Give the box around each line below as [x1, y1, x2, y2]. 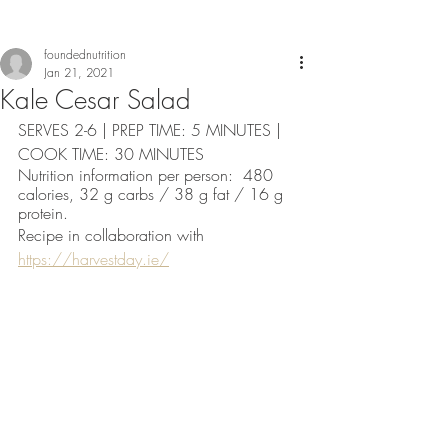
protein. [18, 202, 73, 224]
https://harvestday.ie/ [18, 248, 169, 270]
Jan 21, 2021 [44, 64, 114, 81]
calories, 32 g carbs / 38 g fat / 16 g [18, 183, 288, 205]
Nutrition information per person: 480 [18, 164, 278, 186]
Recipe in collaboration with [18, 224, 209, 246]
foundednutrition [44, 46, 126, 63]
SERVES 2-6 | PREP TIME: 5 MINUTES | [18, 119, 286, 141]
